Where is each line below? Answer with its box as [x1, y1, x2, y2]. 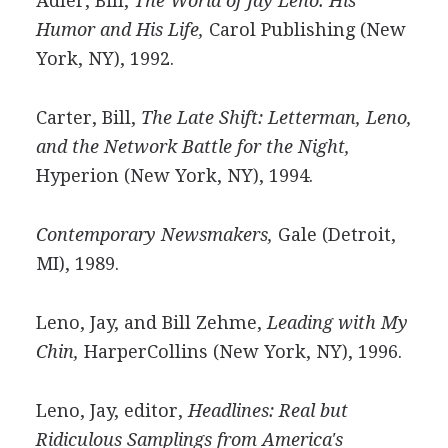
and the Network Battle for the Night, [35, 136, 350, 157]
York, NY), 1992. [35, 48, 174, 69]
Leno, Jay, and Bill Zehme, [35, 312, 267, 333]
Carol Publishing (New [203, 19, 406, 40]
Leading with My [266, 312, 408, 333]
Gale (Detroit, [272, 224, 396, 245]
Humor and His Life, [35, 19, 204, 40]
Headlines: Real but [187, 400, 348, 421]
